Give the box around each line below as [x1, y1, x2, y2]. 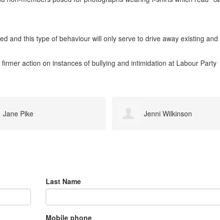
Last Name [45, 176, 81, 186]
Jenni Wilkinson [2, 109, 51, 119]
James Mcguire [143, 109, 192, 119]
